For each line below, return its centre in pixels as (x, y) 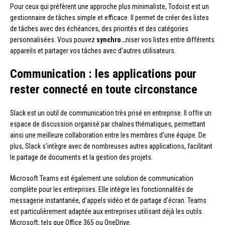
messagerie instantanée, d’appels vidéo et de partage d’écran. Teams (108, 201)
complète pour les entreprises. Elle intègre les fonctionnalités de (102, 190)
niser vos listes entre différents (170, 40)
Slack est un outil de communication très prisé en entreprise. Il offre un (111, 113)
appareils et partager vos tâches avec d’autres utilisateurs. (93, 51)
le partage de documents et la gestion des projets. (81, 157)
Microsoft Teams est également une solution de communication (102, 179)
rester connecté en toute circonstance (104, 90)
